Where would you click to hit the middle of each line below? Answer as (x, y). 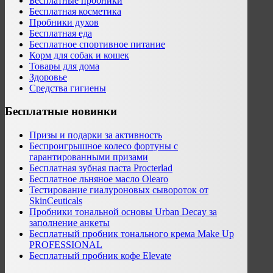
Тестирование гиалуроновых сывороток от (119, 190)
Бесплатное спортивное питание (97, 44)
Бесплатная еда (61, 33)
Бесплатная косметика (75, 11)
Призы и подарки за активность (96, 135)
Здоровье (48, 77)
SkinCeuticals (56, 201)
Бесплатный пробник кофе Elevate (100, 256)
